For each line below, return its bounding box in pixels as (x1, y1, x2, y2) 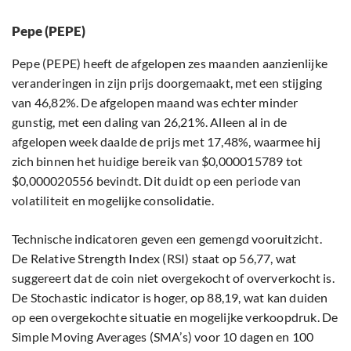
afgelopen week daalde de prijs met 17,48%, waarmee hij (12, 134, 320, 150)
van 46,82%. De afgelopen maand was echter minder (12, 95, 299, 110)
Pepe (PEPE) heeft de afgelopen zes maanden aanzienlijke (12, 56, 328, 71)
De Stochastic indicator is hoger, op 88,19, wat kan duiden (12, 290, 328, 306)
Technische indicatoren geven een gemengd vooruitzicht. (12, 231, 322, 247)
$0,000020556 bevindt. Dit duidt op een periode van (12, 173, 302, 189)
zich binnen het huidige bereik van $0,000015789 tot (12, 154, 303, 169)
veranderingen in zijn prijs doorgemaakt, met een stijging (12, 75, 323, 91)
